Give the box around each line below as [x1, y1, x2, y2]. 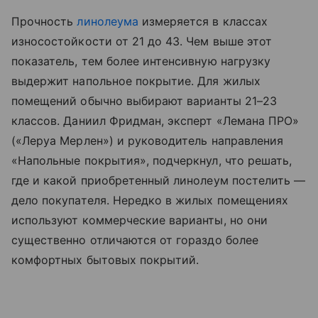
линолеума [77, 14, 138, 29]
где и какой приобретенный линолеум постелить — [11, 173, 306, 188]
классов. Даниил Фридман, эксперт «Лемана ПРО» [11, 114, 300, 128]
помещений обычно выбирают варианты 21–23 [11, 94, 277, 109]
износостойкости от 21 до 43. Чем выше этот [11, 34, 273, 49]
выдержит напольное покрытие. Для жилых [11, 74, 261, 89]
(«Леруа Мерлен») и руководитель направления [11, 133, 284, 148]
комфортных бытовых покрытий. [11, 253, 203, 268]
